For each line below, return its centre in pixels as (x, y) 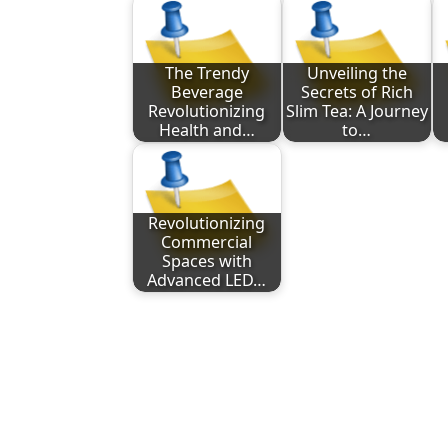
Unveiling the (356, 73)
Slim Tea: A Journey (356, 111)
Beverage (206, 92)
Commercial (207, 242)
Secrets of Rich (356, 92)
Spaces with (206, 261)
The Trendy (206, 73)
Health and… (206, 130)
